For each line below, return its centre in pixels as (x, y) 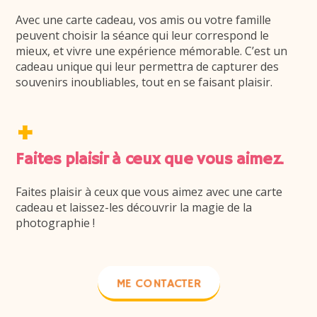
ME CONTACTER (158, 283)
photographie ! (56, 223)
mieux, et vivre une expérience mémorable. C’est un (152, 51)
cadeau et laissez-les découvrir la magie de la (134, 207)
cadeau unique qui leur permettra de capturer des (148, 66)
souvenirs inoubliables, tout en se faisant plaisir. (144, 82)
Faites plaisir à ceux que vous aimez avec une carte (149, 191)
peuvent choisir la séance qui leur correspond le (143, 35)
